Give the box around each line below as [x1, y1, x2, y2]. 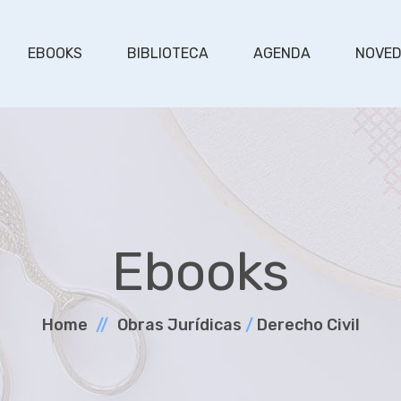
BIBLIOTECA [126, 45, 209, 62]
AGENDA [252, 45, 311, 62]
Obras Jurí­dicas [116, 315, 242, 335]
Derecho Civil [256, 315, 360, 335]
